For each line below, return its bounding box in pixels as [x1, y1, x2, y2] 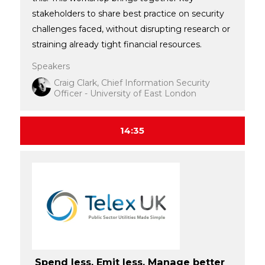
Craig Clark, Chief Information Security [53, 77, 210, 88]
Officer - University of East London [53, 88, 196, 99]
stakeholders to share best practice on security [31, 8, 224, 19]
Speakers [31, 60, 70, 72]
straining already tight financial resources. [31, 38, 206, 50]
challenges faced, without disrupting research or [31, 23, 230, 34]
